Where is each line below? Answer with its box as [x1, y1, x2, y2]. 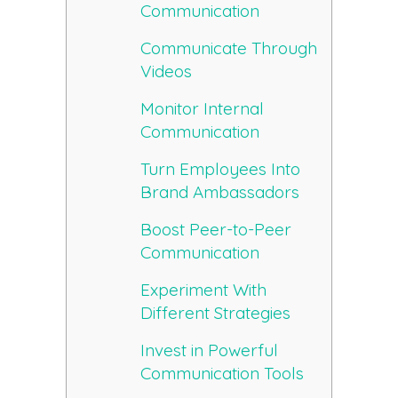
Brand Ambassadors [140, 181, 300, 203]
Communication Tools [140, 362, 305, 385]
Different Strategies [140, 302, 291, 324]
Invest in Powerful [140, 339, 279, 362]
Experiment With [140, 279, 267, 301]
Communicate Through [140, 37, 318, 60]
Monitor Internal [140, 98, 265, 120]
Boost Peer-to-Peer [140, 219, 292, 241]
